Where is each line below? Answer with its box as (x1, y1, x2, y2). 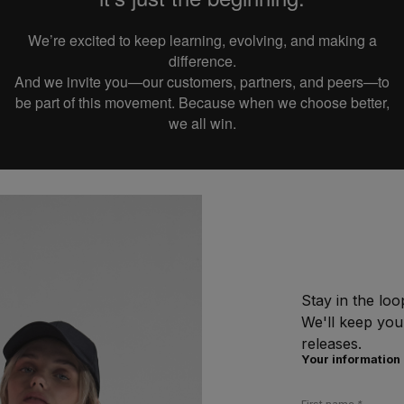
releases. (301, 335, 363, 353)
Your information (301, 352, 401, 367)
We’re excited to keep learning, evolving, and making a (27, 30, 377, 50)
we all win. (168, 113, 236, 133)
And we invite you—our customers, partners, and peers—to (14, 71, 390, 92)
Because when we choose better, (178, 92, 390, 113)
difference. (168, 50, 236, 71)
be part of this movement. (14, 92, 179, 113)
